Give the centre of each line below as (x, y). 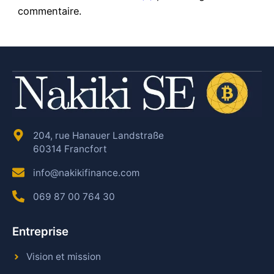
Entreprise (40, 232)
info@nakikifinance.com (86, 173)
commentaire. (49, 11)
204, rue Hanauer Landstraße (98, 136)
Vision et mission (63, 257)
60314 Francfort (70, 149)
